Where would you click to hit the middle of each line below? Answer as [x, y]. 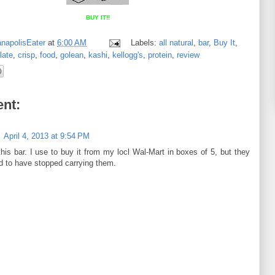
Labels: [145, 42]
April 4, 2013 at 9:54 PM [47, 136]
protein [160, 55]
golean [72, 55]
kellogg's [128, 55]
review [188, 55]
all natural [176, 42]
